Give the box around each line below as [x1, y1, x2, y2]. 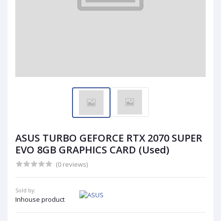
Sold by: [15, 187, 36, 194]
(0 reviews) [56, 160, 88, 169]
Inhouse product [15, 195, 65, 204]
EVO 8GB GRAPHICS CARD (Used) [15, 143, 169, 156]
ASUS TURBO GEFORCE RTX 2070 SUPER [15, 131, 202, 145]
